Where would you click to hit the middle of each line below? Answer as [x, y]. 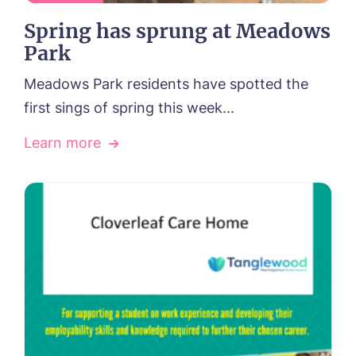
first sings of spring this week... [129, 108]
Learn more [62, 143]
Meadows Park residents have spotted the [166, 84]
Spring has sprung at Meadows [177, 31]
